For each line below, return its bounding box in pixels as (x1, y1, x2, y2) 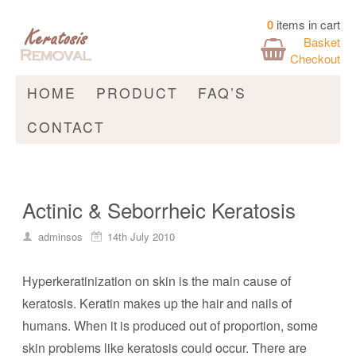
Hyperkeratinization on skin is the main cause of (22, 272, 291, 290)
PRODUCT (96, 83, 178, 103)
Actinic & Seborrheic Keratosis (22, 195, 296, 224)
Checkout (290, 50, 340, 67)
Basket (304, 33, 340, 50)
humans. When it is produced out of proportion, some (22, 316, 318, 335)
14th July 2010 (107, 229, 175, 244)
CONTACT (27, 117, 105, 137)
